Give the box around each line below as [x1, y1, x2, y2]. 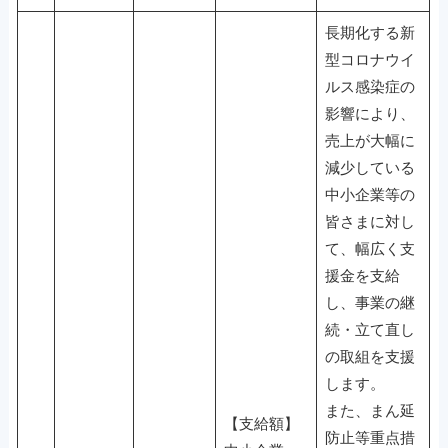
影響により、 [324, 105, 415, 122]
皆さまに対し [324, 213, 415, 230]
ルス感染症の [324, 78, 415, 95]
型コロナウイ [324, 51, 415, 68]
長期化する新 [324, 24, 415, 41]
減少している [324, 159, 415, 176]
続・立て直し [324, 321, 415, 338]
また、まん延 [324, 402, 415, 419]
